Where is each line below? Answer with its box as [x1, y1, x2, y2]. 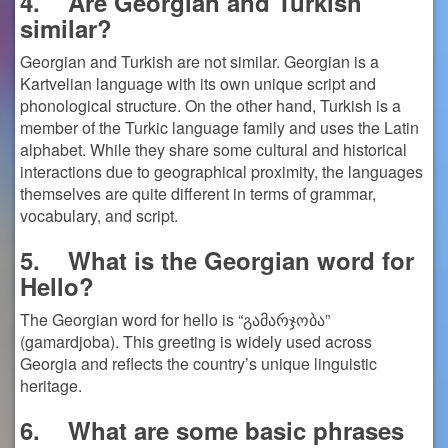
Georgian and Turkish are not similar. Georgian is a [20, 50, 379, 73]
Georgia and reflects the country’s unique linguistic [20, 352, 377, 375]
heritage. [20, 374, 82, 397]
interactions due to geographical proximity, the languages [20, 160, 423, 183]
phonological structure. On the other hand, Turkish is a [20, 94, 401, 117]
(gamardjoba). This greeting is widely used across [20, 330, 372, 353]
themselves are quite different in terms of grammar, [20, 182, 376, 205]
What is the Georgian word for [68, 243, 414, 277]
